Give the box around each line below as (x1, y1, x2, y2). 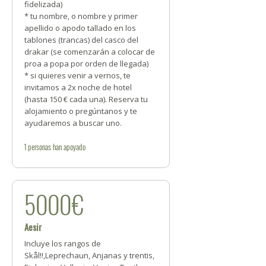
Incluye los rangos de (24, 238, 101, 249)
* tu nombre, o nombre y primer (24, 11, 138, 21)
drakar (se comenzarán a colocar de (24, 46, 155, 57)
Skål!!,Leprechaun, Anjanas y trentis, (24, 250, 154, 261)
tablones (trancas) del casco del (24, 34, 138, 45)
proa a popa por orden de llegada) (24, 58, 148, 69)
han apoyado (51, 141, 85, 153)
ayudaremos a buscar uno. (24, 118, 122, 128)
